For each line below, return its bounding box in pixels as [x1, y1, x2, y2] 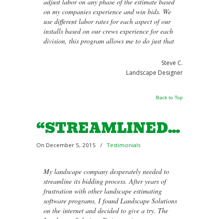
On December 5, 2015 [36, 141, 97, 149]
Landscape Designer [126, 68, 183, 77]
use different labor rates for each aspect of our [44, 17, 171, 26]
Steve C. [161, 59, 183, 67]
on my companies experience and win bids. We [44, 7, 171, 16]
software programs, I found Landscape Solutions [44, 196, 177, 205]
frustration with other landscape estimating [44, 186, 162, 196]
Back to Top [156, 95, 183, 100]
